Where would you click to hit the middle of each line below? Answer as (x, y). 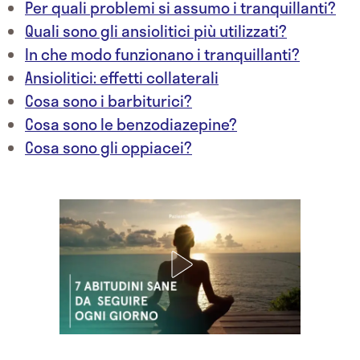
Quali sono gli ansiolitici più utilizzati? (156, 31)
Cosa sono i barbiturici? (108, 101)
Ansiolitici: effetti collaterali (122, 78)
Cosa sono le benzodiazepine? (131, 125)
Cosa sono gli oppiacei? (108, 148)
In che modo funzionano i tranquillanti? (162, 55)
